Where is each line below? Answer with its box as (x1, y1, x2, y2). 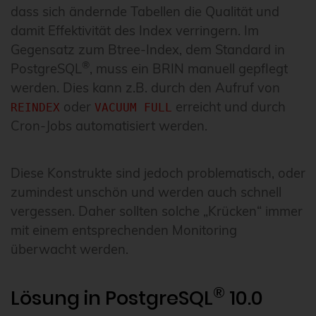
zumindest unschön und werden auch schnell (11, 184, 281, 201)
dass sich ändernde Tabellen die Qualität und (11, 4, 279, 20)
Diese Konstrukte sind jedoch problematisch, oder (11, 165, 305, 182)
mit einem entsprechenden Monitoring (11, 222, 237, 239)
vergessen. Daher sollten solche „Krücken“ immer (11, 203, 303, 220)
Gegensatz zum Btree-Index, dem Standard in (11, 42, 285, 59)
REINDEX (11, 101, 60, 115)
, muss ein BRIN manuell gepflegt (90, 61, 288, 78)
